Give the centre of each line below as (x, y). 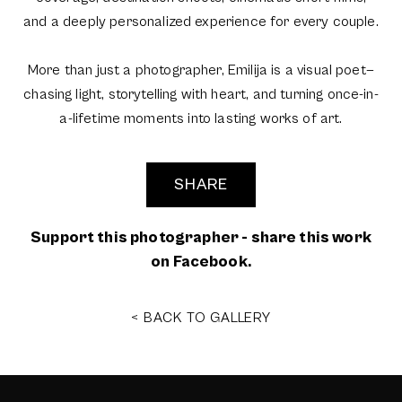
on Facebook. (201, 261)
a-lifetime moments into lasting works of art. (201, 118)
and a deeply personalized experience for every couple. (201, 21)
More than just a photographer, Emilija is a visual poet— (201, 70)
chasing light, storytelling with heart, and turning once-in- (201, 94)
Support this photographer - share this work (201, 237)
